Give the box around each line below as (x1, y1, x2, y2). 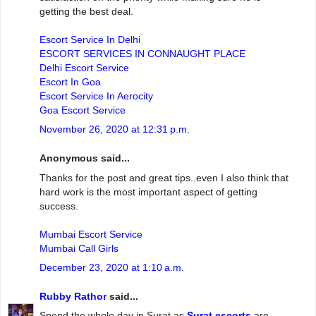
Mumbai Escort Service (39, 228, 142, 240)
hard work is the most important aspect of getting (39, 186, 257, 197)
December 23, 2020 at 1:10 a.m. (39, 261, 184, 273)
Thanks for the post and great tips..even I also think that (39, 171, 288, 183)
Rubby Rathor (39, 291, 107, 303)
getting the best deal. (39, 5, 133, 17)
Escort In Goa (39, 75, 101, 87)
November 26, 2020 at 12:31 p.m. (39, 123, 190, 135)
